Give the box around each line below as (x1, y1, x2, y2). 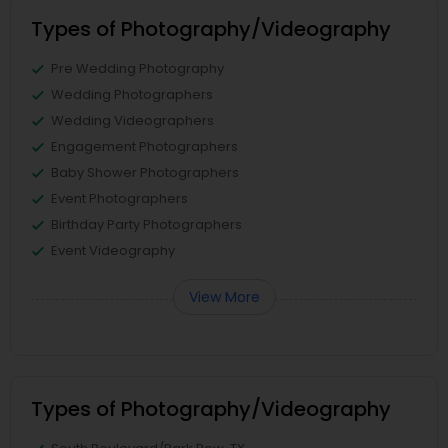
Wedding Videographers (51, 111, 214, 131)
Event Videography (51, 241, 175, 261)
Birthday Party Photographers (51, 215, 242, 235)
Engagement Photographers (51, 137, 238, 157)
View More (188, 287, 260, 308)
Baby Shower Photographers (51, 163, 239, 183)
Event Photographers (51, 189, 188, 209)
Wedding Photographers (51, 85, 213, 105)
